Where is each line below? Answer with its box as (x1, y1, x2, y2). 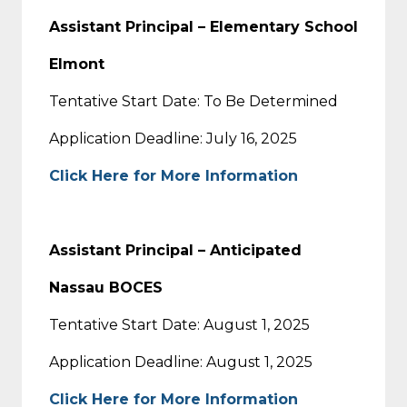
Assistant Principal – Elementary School (49, 17, 358, 35)
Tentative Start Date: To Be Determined (49, 92, 338, 110)
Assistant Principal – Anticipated (49, 241, 302, 259)
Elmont (49, 55, 104, 73)
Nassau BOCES (49, 278, 163, 296)
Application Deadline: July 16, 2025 (49, 129, 297, 147)
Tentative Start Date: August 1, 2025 (49, 315, 310, 333)
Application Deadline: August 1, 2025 (49, 352, 313, 371)
